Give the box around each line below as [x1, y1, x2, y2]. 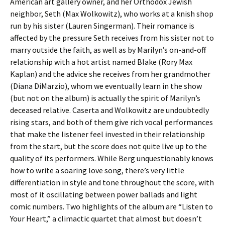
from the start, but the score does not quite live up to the [10, 141, 207, 151]
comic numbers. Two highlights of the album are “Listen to [10, 201, 213, 211]
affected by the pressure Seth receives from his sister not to [10, 33, 214, 43]
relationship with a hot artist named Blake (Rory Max [10, 57, 192, 67]
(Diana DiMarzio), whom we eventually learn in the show [10, 81, 202, 91]
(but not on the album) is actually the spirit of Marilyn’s [10, 93, 200, 103]
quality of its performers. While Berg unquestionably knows [10, 153, 213, 163]
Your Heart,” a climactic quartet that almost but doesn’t [10, 213, 202, 223]
